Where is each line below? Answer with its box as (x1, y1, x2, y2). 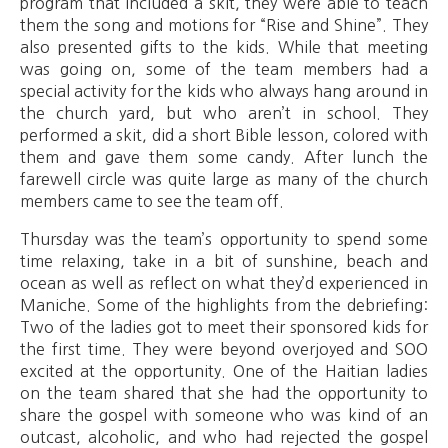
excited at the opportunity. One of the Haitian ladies (20, 362, 428, 379)
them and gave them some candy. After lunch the (20, 148, 428, 165)
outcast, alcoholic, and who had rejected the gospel (20, 428, 428, 445)
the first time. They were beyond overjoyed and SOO (20, 340, 428, 357)
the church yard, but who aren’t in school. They (20, 104, 428, 121)
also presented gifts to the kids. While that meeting (20, 38, 428, 55)
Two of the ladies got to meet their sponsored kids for (20, 318, 428, 335)
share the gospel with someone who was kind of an (20, 406, 428, 423)
